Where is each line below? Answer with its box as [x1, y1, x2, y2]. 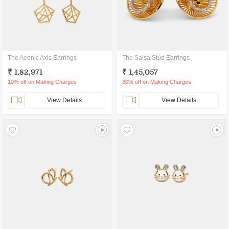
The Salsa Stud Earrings [122, 54, 190, 61]
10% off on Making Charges [8, 79, 77, 85]
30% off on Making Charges [122, 79, 191, 85]
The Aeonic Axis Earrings [8, 54, 77, 61]
